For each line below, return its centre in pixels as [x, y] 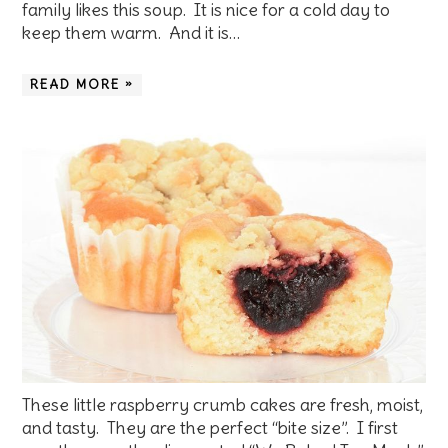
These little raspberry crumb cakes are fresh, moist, [223, 404]
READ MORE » [82, 84]
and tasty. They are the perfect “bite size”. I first [210, 427]
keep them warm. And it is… [131, 32]
